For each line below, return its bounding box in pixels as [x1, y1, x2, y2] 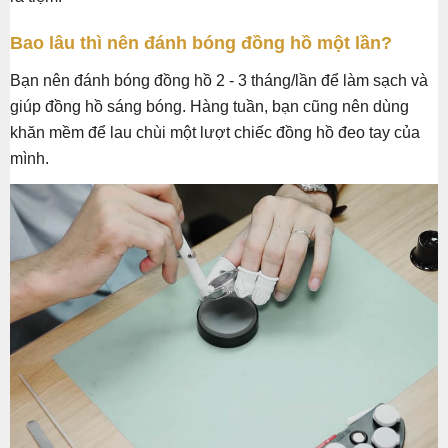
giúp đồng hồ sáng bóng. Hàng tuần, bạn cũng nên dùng [10, 98, 409, 116]
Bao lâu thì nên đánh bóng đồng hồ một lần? [10, 33, 392, 54]
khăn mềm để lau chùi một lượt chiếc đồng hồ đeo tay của [10, 124, 420, 142]
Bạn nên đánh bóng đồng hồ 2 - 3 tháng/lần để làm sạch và [10, 72, 428, 90]
